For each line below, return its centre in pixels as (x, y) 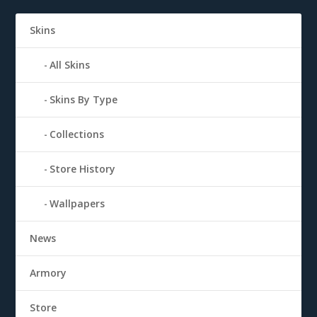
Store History (83, 168)
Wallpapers (77, 203)
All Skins (70, 64)
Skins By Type (84, 99)
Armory (48, 272)
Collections (77, 134)
